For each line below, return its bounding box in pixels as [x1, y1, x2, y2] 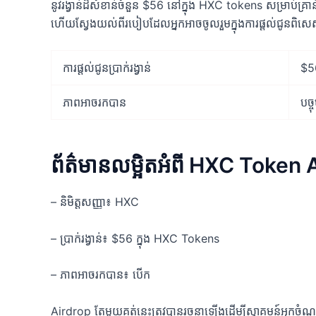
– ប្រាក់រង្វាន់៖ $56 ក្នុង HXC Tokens [51, 231, 219, 245]
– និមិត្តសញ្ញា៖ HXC [51, 195, 139, 209]
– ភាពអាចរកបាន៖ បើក [51, 267, 150, 282]
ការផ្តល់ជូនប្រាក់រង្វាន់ [63, 61, 151, 75]
